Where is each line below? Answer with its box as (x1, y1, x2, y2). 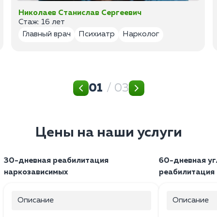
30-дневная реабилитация (4, 156, 108, 165)
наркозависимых (4, 168, 68, 176)
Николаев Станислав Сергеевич (18, 9, 142, 17)
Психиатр (78, 30, 115, 38)
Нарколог (123, 30, 160, 38)
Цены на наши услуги (35, 125, 182, 139)
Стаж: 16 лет (18, 18, 65, 26)
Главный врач (22, 30, 71, 38)
